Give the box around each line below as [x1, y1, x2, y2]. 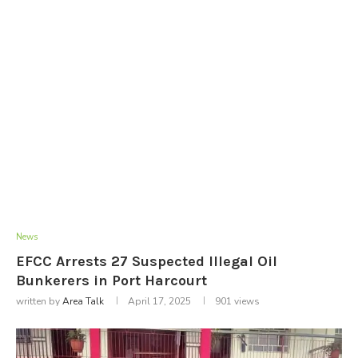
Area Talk [62, 294, 104, 308]
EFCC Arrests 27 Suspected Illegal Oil [16, 252, 277, 270]
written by [16, 294, 62, 308]
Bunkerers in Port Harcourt [16, 271, 207, 289]
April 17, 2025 [128, 294, 191, 308]
